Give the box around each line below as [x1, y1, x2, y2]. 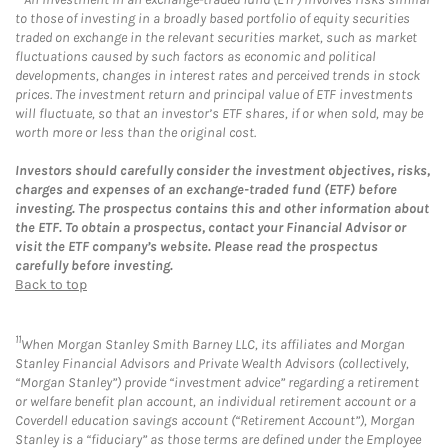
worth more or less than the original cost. [15, 123, 256, 141]
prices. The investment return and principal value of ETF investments [15, 85, 413, 103]
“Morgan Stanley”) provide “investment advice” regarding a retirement [15, 374, 419, 392]
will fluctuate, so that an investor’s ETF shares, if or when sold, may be [15, 104, 423, 122]
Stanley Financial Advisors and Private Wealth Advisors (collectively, [15, 355, 409, 373]
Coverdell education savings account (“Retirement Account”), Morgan [15, 412, 415, 430]
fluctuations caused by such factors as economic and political [15, 47, 376, 65]
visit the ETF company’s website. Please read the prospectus [15, 237, 378, 255]
